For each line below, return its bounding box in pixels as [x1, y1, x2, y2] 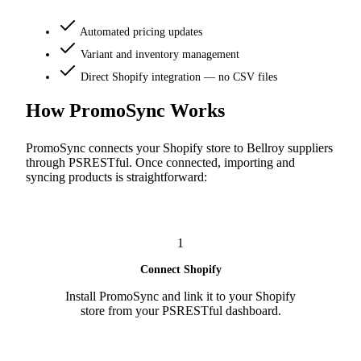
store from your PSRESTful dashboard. [80, 303, 281, 317]
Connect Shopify [139, 263, 222, 276]
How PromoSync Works [26, 99, 225, 121]
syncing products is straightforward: [26, 169, 207, 184]
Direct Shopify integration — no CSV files [77, 70, 277, 83]
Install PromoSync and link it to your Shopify [65, 288, 296, 303]
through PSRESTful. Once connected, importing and [26, 155, 295, 169]
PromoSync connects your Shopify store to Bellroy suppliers [26, 140, 333, 155]
